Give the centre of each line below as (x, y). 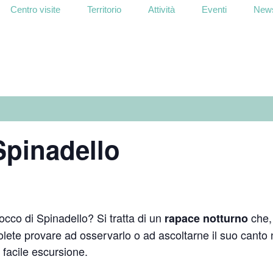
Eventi (214, 9)
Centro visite (35, 9)
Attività (161, 9)
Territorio (104, 9)
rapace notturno (205, 218)
